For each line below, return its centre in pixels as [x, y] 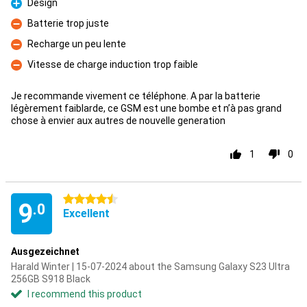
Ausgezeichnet [45, 251]
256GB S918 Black [51, 279]
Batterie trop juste [68, 23]
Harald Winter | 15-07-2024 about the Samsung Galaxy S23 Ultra [150, 267]
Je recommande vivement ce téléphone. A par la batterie [136, 96]
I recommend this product [85, 294]
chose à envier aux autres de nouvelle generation [118, 121]
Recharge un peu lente [77, 44]
